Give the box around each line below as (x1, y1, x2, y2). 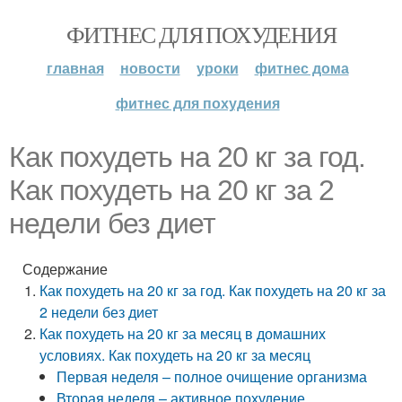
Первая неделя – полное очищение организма (57, 366, 368, 387)
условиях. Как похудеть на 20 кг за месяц (39, 345, 311, 365)
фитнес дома (254, 57, 349, 78)
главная (46, 57, 104, 78)
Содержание (22, 258, 108, 279)
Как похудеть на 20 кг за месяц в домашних (39, 323, 327, 344)
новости (119, 57, 180, 78)
